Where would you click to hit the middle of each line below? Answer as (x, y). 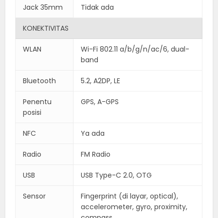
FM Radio (96, 154)
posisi (32, 112)
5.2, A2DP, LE (101, 81)
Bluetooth (40, 81)
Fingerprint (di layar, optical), (130, 196)
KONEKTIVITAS (46, 28)
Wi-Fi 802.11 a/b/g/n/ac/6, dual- (135, 49)
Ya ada (93, 133)
